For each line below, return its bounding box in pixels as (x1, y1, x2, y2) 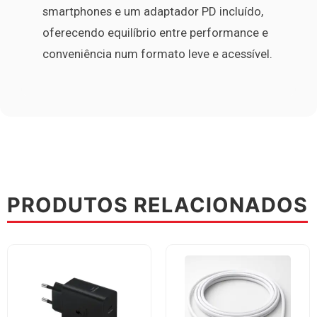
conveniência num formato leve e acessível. (42, 46, 272, 61)
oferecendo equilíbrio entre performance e (42, 25, 268, 40)
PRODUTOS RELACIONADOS (7, 192, 308, 218)
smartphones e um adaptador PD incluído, (42, 4, 263, 18)
